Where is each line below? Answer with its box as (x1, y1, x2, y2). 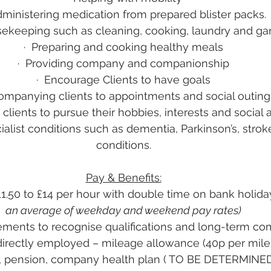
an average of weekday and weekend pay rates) (5, 204, 241, 217)
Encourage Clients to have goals (44, 73, 211, 86)
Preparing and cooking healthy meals (31, 41, 223, 53)
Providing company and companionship (25, 57, 229, 70)
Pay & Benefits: (85, 171, 162, 184)
